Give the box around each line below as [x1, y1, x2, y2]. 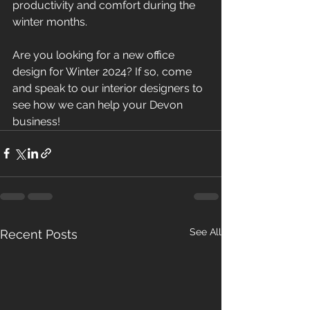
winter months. [12, 15, 87, 28]
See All [190, 226, 221, 237]
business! [12, 114, 60, 128]
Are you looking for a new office [12, 48, 177, 62]
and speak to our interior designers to [12, 81, 206, 95]
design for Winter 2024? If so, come [12, 64, 194, 78]
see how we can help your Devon [12, 98, 185, 111]
